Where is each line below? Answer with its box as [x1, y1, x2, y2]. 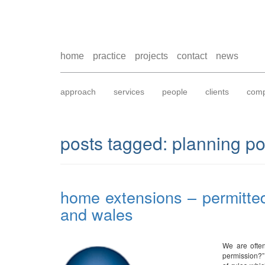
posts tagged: [60, 130, 167, 156]
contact [177, 51, 207, 61]
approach [60, 87, 96, 96]
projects [135, 51, 168, 61]
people [162, 87, 188, 96]
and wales [60, 202, 133, 225]
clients [205, 87, 229, 96]
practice [93, 51, 126, 61]
